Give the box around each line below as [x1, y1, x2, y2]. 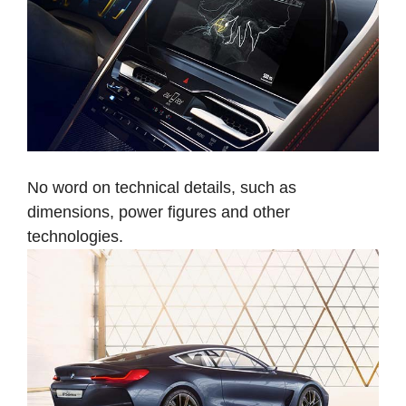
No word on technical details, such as [27, 178, 296, 197]
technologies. [27, 227, 123, 246]
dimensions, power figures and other [27, 202, 290, 221]
